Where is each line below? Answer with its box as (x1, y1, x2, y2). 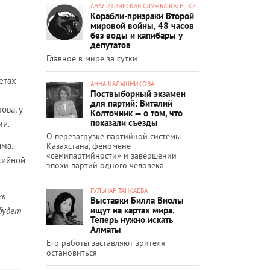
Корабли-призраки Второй (90, 10, 194, 22)
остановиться (46, 246, 97, 258)
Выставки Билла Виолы (90, 194, 184, 206)
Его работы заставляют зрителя (46, 237, 165, 248)
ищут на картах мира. (90, 204, 174, 216)
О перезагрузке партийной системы (46, 130, 181, 142)
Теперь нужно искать (90, 213, 173, 225)
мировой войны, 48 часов (90, 19, 194, 31)
